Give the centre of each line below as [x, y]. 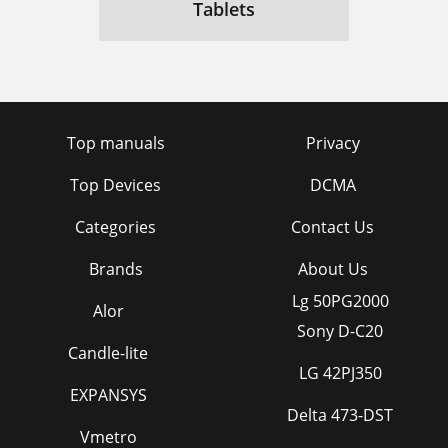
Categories [115, 227]
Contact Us [332, 227]
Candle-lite [108, 353]
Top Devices [115, 185]
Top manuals [115, 143]
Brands [115, 269]
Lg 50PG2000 [340, 301]
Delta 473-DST [340, 415]
